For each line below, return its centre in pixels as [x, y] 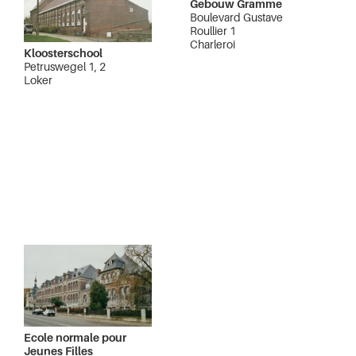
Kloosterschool [63, 52]
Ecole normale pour [75, 337]
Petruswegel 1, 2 [65, 66]
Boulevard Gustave [236, 17]
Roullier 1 [213, 30]
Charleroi [213, 44]
